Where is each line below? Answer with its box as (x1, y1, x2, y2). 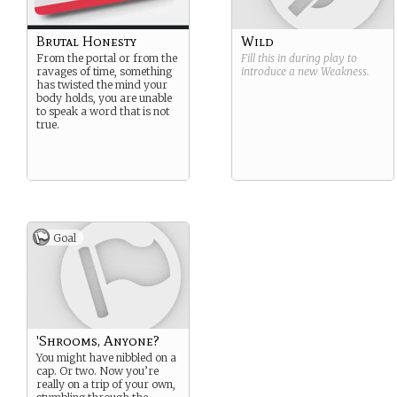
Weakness (321, 65, 367, 78)
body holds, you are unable (36, 91, 172, 105)
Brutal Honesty (36, 33, 136, 50)
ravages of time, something (36, 65, 172, 78)
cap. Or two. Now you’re (36, 364, 159, 378)
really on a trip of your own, (36, 378, 175, 391)
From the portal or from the (36, 51, 177, 65)
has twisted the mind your (36, 78, 167, 91)
